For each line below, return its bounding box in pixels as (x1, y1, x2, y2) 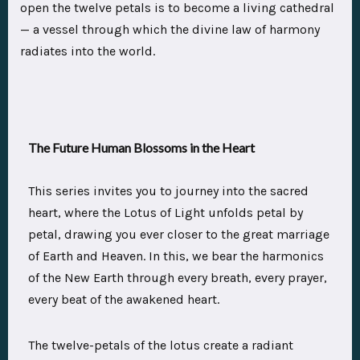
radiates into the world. (20, 43, 158, 59)
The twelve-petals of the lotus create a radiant (28, 337, 293, 354)
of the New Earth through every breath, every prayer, (28, 270, 327, 286)
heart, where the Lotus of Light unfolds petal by (28, 205, 303, 221)
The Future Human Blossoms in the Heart (28, 140, 255, 156)
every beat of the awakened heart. (28, 292, 219, 308)
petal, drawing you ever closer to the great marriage (28, 227, 329, 243)
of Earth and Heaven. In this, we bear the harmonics (28, 248, 324, 264)
